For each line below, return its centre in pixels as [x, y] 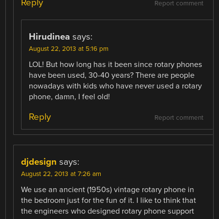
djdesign [39, 162]
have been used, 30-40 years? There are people [112, 75]
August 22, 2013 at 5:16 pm [69, 49]
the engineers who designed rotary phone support [108, 211]
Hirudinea [50, 36]
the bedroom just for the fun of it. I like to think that [109, 200]
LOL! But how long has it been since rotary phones [116, 64]
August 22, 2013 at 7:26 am [61, 174]
